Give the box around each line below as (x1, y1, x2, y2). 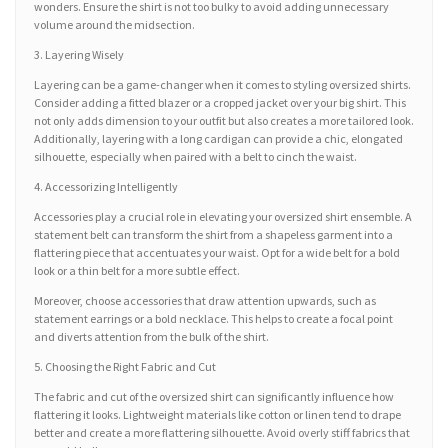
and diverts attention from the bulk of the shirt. (34, 329, 269, 345)
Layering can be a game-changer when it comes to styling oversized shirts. (34, 77, 411, 93)
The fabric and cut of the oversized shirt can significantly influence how (34, 389, 394, 405)
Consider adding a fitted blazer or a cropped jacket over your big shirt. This (34, 95, 406, 111)
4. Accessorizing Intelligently (34, 179, 178, 195)
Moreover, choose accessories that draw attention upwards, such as (34, 293, 376, 309)
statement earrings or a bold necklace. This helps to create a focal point (34, 311, 393, 327)
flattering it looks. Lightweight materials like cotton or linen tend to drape (34, 407, 401, 423)
